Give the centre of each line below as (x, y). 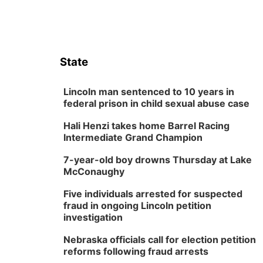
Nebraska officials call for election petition (160, 240)
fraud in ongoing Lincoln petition (137, 205)
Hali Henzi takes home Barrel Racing (146, 126)
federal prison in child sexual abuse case (156, 103)
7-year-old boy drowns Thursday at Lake (158, 160)
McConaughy (94, 171)
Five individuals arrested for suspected (153, 194)
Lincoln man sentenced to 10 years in (149, 92)
